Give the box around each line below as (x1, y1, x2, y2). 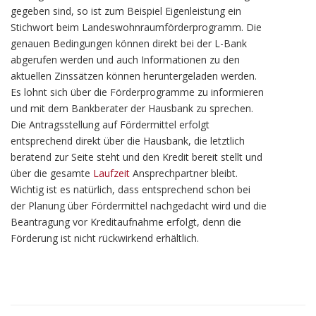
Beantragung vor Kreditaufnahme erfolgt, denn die (11, 215, 241, 229)
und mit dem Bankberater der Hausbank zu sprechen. (11, 102, 253, 115)
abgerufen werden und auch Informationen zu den (11, 53, 240, 66)
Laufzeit (93, 166, 130, 180)
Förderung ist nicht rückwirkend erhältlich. (11, 231, 199, 245)
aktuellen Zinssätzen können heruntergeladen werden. (11, 69, 257, 83)
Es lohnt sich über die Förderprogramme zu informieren (11, 85, 264, 99)
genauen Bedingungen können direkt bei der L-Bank (11, 37, 247, 50)
